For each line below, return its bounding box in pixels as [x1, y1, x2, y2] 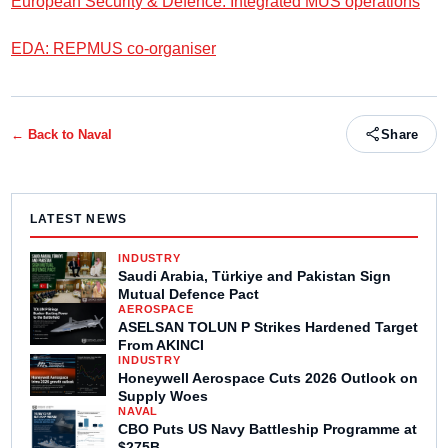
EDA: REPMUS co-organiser [11, 40, 216, 58]
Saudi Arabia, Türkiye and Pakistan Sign [118, 268, 391, 285]
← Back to [11, 126, 78, 142]
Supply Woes [118, 388, 208, 405]
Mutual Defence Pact [118, 286, 259, 303]
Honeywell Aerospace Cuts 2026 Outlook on [118, 370, 418, 387]
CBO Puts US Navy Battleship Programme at [118, 421, 417, 438]
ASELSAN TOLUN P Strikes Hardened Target [118, 319, 418, 336]
